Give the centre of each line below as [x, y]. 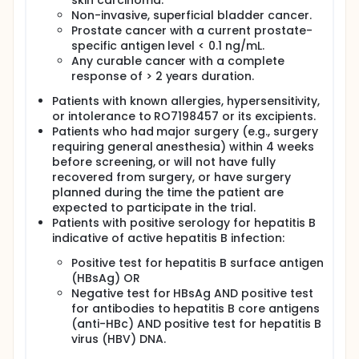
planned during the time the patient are [168, 192]
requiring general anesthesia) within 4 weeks [183, 147]
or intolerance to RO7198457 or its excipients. [184, 116]
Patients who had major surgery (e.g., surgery [185, 131]
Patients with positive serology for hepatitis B [184, 223]
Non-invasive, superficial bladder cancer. [192, 15]
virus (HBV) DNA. [119, 339]
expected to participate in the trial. [154, 208]
